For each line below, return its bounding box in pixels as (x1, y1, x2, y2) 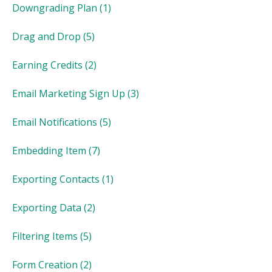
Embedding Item (12, 143, 86, 157)
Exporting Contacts (12, 172, 100, 186)
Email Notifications (12, 115, 97, 129)
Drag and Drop (12, 29, 81, 43)
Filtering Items (12, 229, 78, 243)
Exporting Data (12, 200, 81, 214)
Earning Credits (12, 58, 83, 72)
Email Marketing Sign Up (12, 86, 125, 100)
